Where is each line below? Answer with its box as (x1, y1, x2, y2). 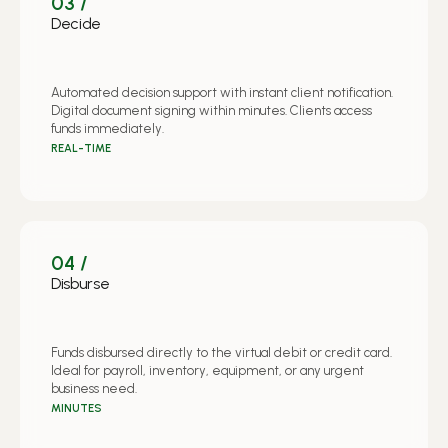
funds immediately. (51, 120, 164, 136)
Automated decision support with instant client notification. (51, 84, 393, 100)
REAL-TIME (51, 141, 111, 155)
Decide (51, 13, 102, 33)
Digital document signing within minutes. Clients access (51, 102, 372, 118)
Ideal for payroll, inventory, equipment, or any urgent (51, 362, 364, 378)
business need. (51, 380, 137, 396)
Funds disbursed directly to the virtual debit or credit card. (51, 344, 392, 360)
